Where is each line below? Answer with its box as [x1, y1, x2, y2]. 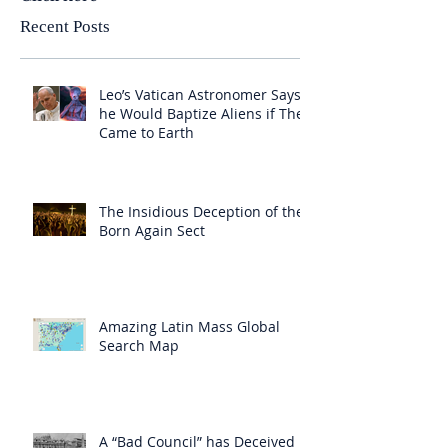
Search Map [99, 336, 179, 355]
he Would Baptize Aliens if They [99, 104, 311, 123]
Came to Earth [99, 123, 194, 142]
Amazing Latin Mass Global [99, 317, 280, 336]
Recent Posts [20, 17, 110, 36]
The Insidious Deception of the [99, 202, 304, 221]
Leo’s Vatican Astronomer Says [99, 85, 301, 104]
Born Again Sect [99, 221, 205, 240]
